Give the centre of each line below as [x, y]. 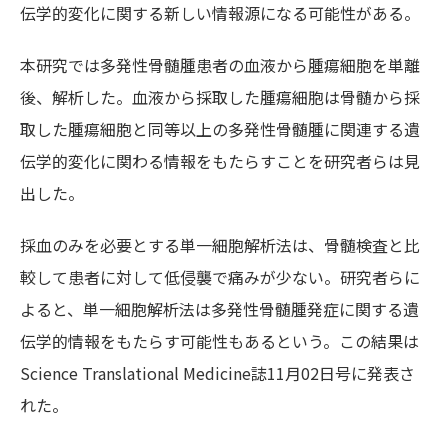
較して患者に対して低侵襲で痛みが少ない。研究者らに [220, 277]
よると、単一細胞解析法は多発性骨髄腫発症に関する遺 [219, 309]
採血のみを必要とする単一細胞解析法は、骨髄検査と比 [220, 245]
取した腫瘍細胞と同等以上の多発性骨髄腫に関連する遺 [220, 129]
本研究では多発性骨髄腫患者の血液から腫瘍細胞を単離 [220, 65]
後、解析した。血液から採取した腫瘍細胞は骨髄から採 [220, 97]
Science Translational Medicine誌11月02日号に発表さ [217, 373]
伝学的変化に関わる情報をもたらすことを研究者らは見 [220, 161]
